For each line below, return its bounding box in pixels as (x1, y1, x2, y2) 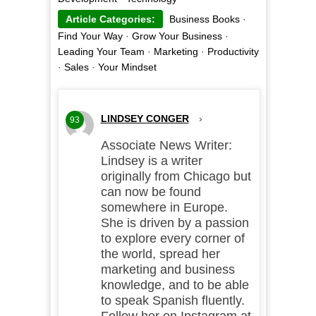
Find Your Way (57, 30, 123, 42)
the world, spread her (100, 247, 220, 262)
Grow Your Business (131, 30, 222, 42)
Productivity (207, 46, 259, 58)
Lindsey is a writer (100, 154, 202, 169)
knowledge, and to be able (100, 278, 249, 293)
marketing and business (100, 262, 235, 277)
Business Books (169, 13, 240, 25)
